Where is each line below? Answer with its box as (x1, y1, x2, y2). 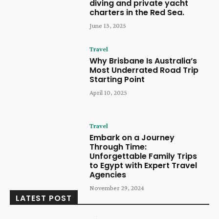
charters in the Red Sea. (89, 6, 185, 18)
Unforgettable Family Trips (89, 150, 197, 162)
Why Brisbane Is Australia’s (89, 55, 197, 67)
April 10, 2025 (89, 88, 128, 97)
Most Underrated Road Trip (89, 65, 199, 76)
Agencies (89, 169, 127, 180)
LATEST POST (16, 192, 72, 204)
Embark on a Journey (89, 131, 175, 143)
